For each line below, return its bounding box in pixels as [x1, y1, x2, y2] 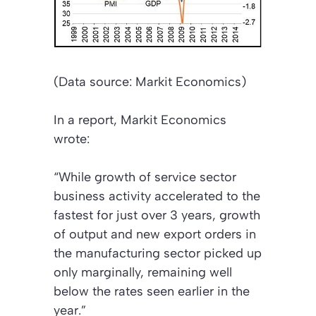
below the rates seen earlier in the [54, 284, 250, 300]
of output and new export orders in [54, 226, 256, 243]
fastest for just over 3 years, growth [54, 207, 260, 224]
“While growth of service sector [54, 169, 236, 186]
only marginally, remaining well [54, 265, 232, 281]
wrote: [54, 131, 90, 147]
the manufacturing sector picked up [54, 245, 262, 262]
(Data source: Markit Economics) [54, 74, 246, 90]
